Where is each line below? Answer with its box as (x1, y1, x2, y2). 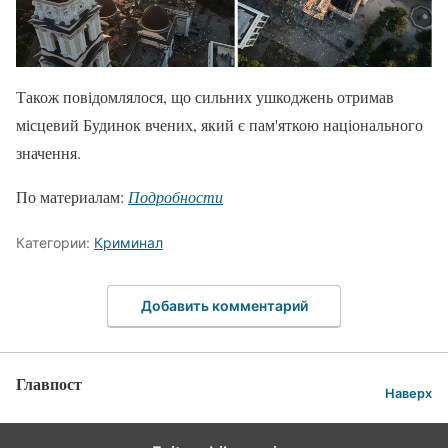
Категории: (16, 234, 94, 252)
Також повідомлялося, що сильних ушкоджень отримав (16, 86, 394, 108)
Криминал (94, 234, 163, 252)
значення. (16, 142, 81, 164)
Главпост (16, 371, 82, 395)
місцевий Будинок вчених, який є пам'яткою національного (16, 114, 423, 136)
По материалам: (16, 186, 128, 208)
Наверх (385, 386, 432, 402)
